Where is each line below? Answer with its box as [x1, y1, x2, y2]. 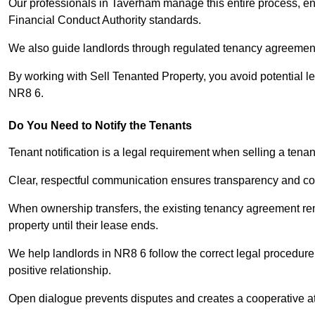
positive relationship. [8, 264, 111, 277]
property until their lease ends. [8, 219, 158, 232]
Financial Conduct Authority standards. [8, 14, 201, 27]
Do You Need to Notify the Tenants [8, 120, 192, 132]
